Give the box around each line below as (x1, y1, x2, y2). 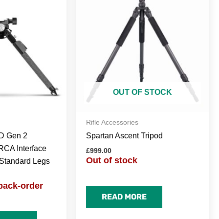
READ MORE (101, 192, 147, 201)
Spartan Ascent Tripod (86, 131, 163, 140)
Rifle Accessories (86, 118, 138, 126)
